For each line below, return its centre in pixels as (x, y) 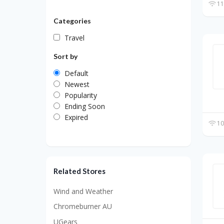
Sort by (65, 56)
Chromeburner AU (83, 206)
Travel (74, 37)
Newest (77, 84)
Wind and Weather (83, 191)
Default (76, 73)
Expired (76, 117)
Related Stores (79, 171)
